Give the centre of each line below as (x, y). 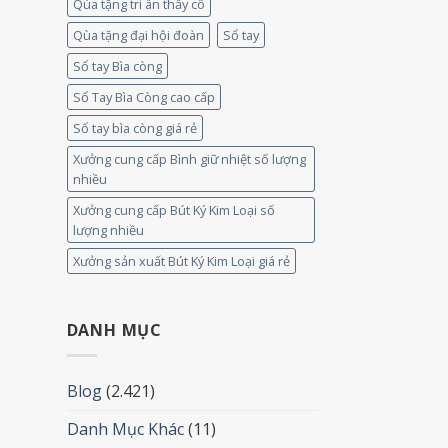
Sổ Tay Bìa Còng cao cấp (143, 96)
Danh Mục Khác (125, 428)
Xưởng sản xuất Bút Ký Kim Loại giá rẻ (181, 260)
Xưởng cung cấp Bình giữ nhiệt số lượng (189, 158)
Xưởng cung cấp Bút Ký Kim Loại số (173, 209)
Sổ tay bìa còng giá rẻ (134, 127)
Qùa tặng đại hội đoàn (138, 34)
